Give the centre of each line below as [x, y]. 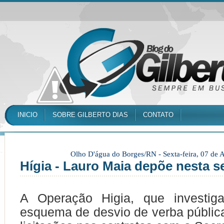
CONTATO [158, 115]
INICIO [27, 115]
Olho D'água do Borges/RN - [117, 154]
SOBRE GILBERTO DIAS [90, 115]
